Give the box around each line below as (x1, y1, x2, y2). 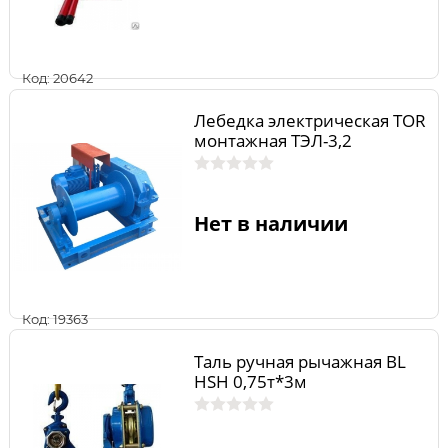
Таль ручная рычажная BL (193, 349, 406, 373)
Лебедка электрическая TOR (193, 109, 426, 133)
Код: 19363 (22, 310, 88, 327)
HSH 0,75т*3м (193, 369, 307, 393)
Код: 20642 (22, 70, 93, 87)
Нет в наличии (193, 209, 348, 237)
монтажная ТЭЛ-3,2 (193, 129, 352, 153)
